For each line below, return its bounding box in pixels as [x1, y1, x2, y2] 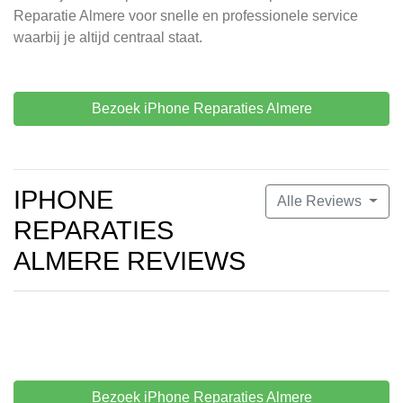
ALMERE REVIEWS [13, 246, 246, 276]
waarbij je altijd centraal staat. [13, 30, 202, 46]
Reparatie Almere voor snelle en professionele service [13, 8, 358, 24]
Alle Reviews [277, 193, 366, 210]
